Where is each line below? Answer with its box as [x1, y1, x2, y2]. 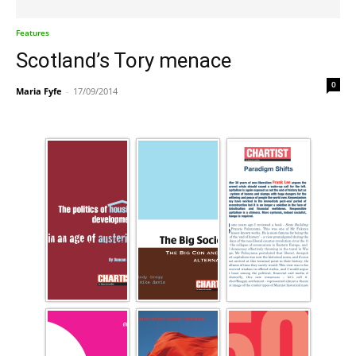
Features [16, 27, 49, 39]
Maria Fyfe [16, 85, 62, 98]
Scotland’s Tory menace [16, 48, 231, 73]
